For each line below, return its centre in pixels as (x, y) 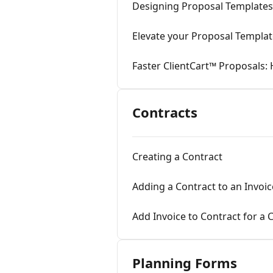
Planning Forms (185, 263)
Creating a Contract (177, 157)
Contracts (165, 112)
